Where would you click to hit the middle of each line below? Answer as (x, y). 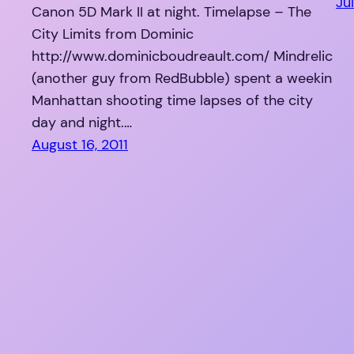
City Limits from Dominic (113, 34)
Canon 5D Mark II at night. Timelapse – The (171, 12)
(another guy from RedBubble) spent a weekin (182, 79)
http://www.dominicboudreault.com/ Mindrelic (182, 56)
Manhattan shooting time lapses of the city (172, 101)
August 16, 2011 (80, 145)
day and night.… (82, 123)
